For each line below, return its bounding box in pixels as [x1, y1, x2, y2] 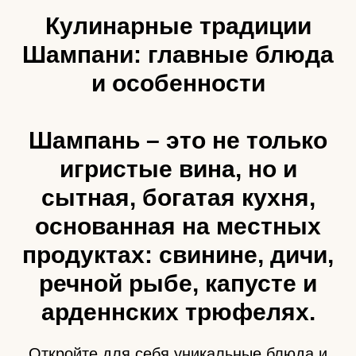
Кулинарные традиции [44, 13, 311, 40]
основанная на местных [35, 213, 321, 240]
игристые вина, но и [59, 156, 297, 183]
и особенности [91, 70, 265, 97]
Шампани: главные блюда [22, 41, 334, 68]
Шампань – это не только [29, 127, 327, 154]
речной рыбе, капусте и [39, 270, 317, 297]
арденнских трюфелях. [41, 299, 315, 326]
